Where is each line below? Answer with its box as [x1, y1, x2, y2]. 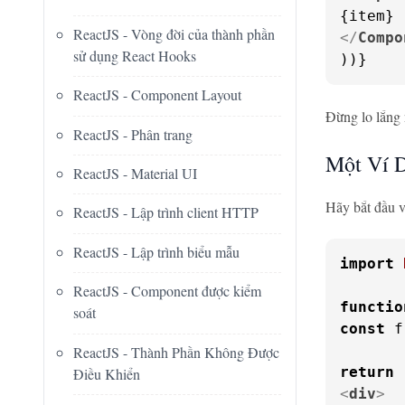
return [340, 363, 394, 381]
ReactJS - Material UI [73, 163, 197, 183]
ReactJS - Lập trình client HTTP [73, 202, 259, 222]
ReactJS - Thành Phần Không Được [73, 342, 279, 362]
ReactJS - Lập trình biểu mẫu [73, 241, 240, 261]
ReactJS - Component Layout [73, 85, 241, 105]
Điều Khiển [73, 363, 140, 383]
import [340, 255, 394, 272]
